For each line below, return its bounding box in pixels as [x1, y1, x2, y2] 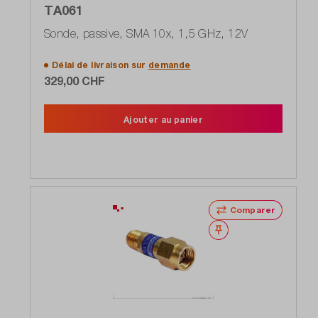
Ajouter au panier [124, 114, 203, 125]
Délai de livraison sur [52, 59, 149, 70]
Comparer [229, 204, 275, 215]
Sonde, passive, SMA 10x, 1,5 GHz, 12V [44, 26, 248, 40]
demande [148, 59, 191, 70]
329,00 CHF [44, 73, 105, 87]
